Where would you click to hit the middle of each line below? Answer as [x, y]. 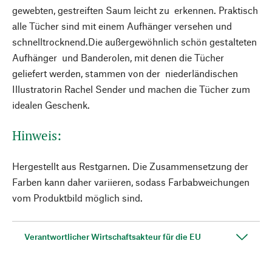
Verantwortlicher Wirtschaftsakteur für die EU [113, 236]
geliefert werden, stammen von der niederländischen [125, 73]
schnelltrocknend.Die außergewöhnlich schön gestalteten [134, 42]
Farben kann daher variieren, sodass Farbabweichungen [131, 182]
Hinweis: [37, 135]
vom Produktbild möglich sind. [77, 198]
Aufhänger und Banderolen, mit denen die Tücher [118, 57]
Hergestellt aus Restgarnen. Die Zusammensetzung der [130, 166]
